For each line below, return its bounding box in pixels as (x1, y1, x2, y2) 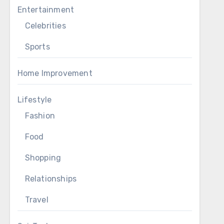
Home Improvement (17, 68, 92, 78)
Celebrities (24, 21, 66, 30)
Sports (24, 42, 50, 51)
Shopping (24, 153, 61, 162)
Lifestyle (17, 95, 52, 104)
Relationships (24, 174, 77, 183)
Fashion (24, 111, 55, 120)
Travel (24, 195, 48, 204)
